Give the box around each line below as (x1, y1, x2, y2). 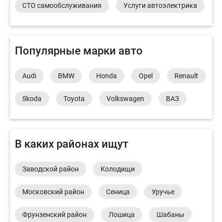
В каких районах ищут (15, 138, 128, 151)
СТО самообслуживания (22, 1, 102, 10)
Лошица (109, 211, 135, 219)
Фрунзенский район (22, 211, 87, 219)
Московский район (22, 188, 84, 196)
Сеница (106, 188, 130, 196)
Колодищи (101, 165, 135, 173)
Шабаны (157, 211, 184, 219)
